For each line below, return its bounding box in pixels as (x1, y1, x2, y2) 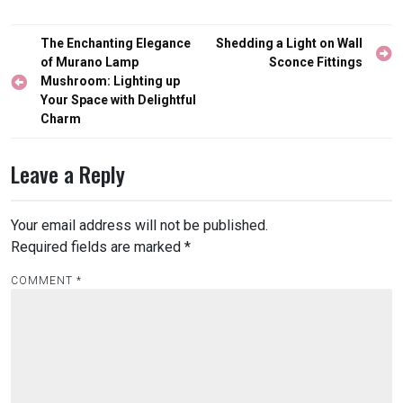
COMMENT (11, 274, 76, 287)
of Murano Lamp (40, 55, 139, 69)
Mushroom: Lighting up (40, 74, 180, 88)
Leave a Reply (11, 157, 125, 190)
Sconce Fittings (269, 55, 363, 69)
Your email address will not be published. (11, 217, 268, 234)
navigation (10, 55, 98, 87)
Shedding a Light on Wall (216, 36, 363, 50)
